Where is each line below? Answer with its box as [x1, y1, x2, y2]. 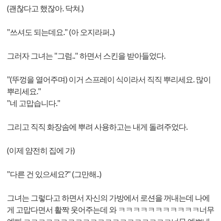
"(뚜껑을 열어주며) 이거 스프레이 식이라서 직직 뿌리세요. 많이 [7, 74, 211, 85]
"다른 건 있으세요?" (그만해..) [7, 169, 101, 180]
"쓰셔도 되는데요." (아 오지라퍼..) [7, 27, 114, 38]
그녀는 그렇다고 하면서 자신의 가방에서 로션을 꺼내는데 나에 [7, 192, 210, 204]
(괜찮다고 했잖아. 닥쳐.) [7, 3, 83, 14]
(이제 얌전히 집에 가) [7, 145, 74, 156]
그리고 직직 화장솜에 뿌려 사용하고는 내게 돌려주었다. [7, 121, 189, 133]
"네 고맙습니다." [7, 98, 60, 109]
